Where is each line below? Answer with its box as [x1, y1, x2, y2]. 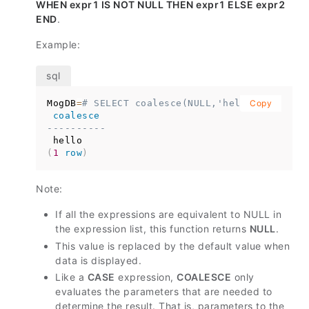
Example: [36, 39, 80, 50]
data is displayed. [55, 254, 141, 266]
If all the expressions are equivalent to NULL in [55, 208, 281, 220]
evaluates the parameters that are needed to [55, 286, 272, 297]
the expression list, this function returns [55, 223, 250, 235]
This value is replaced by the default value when [55, 239, 290, 252]
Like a [55, 271, 88, 283]
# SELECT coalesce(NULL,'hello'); [82, 98, 270, 108]
